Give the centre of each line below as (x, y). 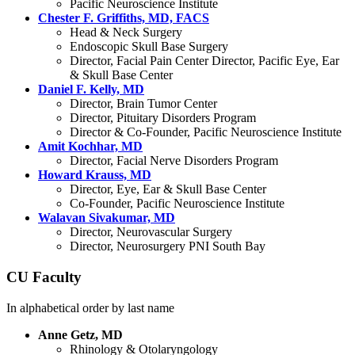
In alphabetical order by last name (90, 307)
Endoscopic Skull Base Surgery (149, 47)
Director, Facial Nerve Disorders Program (174, 161)
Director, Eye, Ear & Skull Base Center (168, 189)
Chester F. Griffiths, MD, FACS (124, 18)
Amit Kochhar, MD (90, 147)
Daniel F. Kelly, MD (91, 90)
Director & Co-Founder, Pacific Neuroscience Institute (206, 132)
